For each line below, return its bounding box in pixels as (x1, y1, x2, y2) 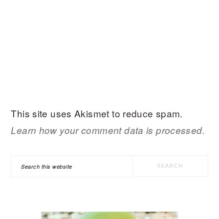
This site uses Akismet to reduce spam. (11, 107, 183, 120)
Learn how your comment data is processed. (11, 124, 205, 136)
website (10, 190, 44, 203)
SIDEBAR (10, 168, 66, 179)
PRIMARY (10, 149, 67, 160)
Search (10, 156, 42, 170)
